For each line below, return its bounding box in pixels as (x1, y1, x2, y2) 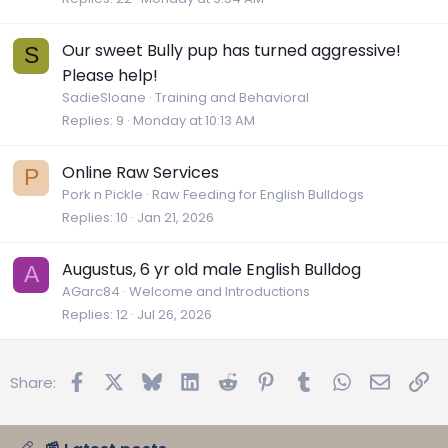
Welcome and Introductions (129, 281, 310, 301)
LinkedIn (199, 368, 257, 390)
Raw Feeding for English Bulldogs (152, 184, 364, 204)
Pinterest (274, 368, 343, 390)
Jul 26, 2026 (137, 304, 212, 324)
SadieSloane (62, 87, 146, 107)
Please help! (62, 63, 158, 87)
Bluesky (161, 368, 216, 390)
